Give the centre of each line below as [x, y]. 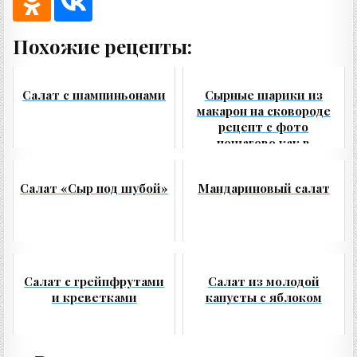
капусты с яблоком [263, 298]
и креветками [94, 298]
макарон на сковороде [263, 111]
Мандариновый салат [263, 188]
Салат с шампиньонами [94, 95]
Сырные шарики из [263, 95]
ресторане [263, 159]
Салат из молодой [263, 282]
